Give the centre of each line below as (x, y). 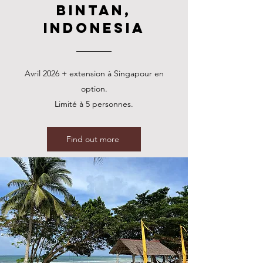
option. (94, 89)
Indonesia (94, 28)
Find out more (93, 139)
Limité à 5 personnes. (94, 104)
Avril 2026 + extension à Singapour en (94, 73)
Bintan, (94, 10)
